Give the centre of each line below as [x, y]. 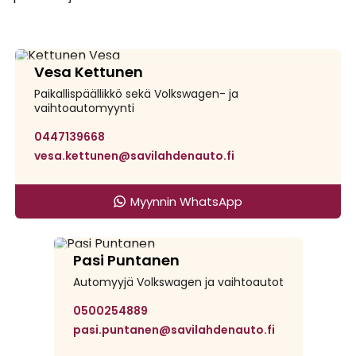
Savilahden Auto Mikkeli [152, 226]
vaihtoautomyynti [84, 108]
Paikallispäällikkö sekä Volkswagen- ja [136, 93]
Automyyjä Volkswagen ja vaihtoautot [178, 282]
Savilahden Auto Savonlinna [125, 37]
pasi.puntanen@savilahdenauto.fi [174, 329]
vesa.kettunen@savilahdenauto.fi [134, 155]
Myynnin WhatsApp [186, 201]
